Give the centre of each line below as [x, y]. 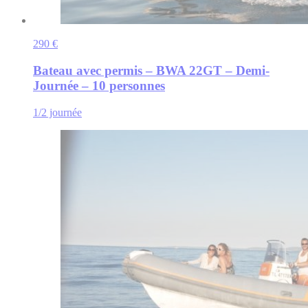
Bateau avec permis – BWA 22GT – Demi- [151, 71]
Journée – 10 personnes [99, 86]
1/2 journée [57, 112]
